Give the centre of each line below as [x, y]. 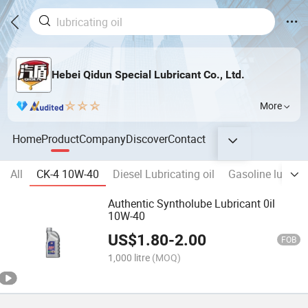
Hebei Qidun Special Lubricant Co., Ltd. [148, 75]
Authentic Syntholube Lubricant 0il [192, 204]
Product [60, 139]
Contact [187, 139]
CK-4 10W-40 [68, 174]
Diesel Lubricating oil [164, 174]
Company [103, 139]
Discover [147, 139]
